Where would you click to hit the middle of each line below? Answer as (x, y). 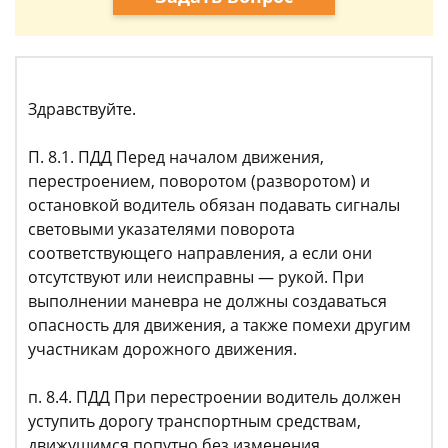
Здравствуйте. (82, 109)
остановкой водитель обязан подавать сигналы (214, 205)
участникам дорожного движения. (162, 349)
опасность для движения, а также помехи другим (219, 325)
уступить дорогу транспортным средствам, (194, 421)
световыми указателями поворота (161, 229)
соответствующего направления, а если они (200, 253)
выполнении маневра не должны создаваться (207, 301)
